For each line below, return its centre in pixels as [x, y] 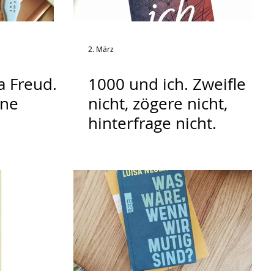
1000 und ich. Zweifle [167, 84]
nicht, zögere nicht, [158, 104]
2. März [101, 49]
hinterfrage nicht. [152, 123]
